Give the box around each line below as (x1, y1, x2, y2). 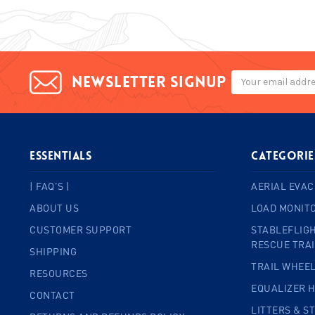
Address (231, 86, 268, 98)
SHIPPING (30, 245, 77, 257)
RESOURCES (30, 266, 88, 279)
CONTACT (30, 288, 75, 301)
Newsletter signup (72, 72, 226, 92)
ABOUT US (30, 201, 79, 214)
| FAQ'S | (30, 179, 70, 192)
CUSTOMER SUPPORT (30, 223, 131, 236)
